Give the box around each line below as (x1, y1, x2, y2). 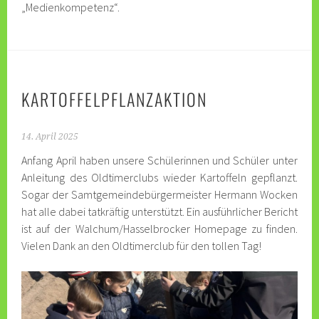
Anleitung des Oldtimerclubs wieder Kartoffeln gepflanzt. (21, 169, 298, 184)
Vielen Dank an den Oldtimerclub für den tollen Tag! (21, 238, 262, 253)
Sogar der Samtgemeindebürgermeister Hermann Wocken (21, 187, 298, 202)
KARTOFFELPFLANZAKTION (21, 85, 208, 112)
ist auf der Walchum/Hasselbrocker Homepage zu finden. (21, 221, 298, 236)
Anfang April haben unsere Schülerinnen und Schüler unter (21, 152, 298, 167)
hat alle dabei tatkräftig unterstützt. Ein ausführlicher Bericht (21, 204, 298, 219)
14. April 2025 (21, 131, 79, 142)
